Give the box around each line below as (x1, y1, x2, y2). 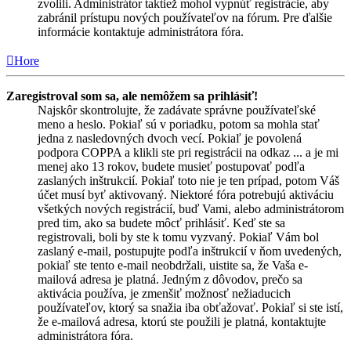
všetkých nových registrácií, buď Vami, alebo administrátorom (38, 201, 344, 215)
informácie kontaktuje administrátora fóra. (38, 24, 244, 38)
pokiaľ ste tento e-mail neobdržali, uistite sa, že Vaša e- (38, 258, 308, 272)
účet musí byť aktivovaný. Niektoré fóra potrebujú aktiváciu (38, 187, 334, 201)
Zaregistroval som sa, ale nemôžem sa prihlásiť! (6, 89, 258, 103)
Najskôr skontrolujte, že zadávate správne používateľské (38, 103, 316, 117)
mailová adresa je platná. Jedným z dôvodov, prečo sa (38, 272, 302, 286)
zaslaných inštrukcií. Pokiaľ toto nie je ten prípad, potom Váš (38, 173, 339, 187)
